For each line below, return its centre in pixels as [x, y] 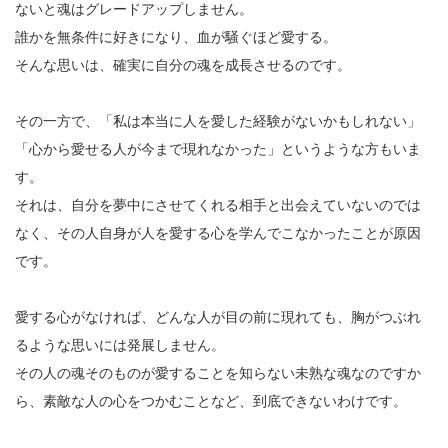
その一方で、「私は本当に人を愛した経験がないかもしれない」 [218, 120]
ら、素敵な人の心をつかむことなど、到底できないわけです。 [211, 400]
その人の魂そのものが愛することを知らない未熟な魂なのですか [218, 372]
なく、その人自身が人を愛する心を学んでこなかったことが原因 [218, 232]
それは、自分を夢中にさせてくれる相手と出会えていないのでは [218, 204]
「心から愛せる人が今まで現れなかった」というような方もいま [218, 148]
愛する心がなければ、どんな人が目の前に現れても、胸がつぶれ [218, 316]
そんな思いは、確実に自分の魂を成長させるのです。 [183, 64]
